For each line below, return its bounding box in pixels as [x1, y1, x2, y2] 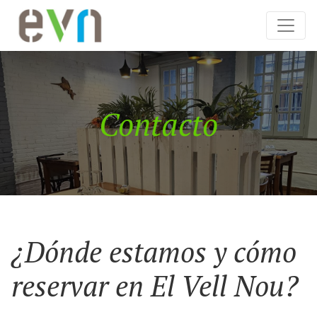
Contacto [99, 103, 218, 145]
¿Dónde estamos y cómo [11, 233, 296, 270]
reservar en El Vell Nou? [11, 267, 299, 304]
